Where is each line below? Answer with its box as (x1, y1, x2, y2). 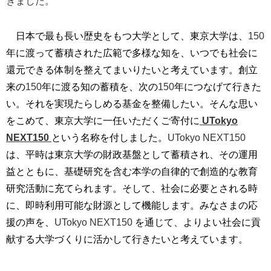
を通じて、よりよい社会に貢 (135, 217, 261, 227)
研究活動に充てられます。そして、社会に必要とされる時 (6, 183, 258, 194)
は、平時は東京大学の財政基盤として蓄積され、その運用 (6, 149, 258, 160)
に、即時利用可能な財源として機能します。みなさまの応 (6, 200, 258, 211)
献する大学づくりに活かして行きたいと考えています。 (6, 233, 248, 244)
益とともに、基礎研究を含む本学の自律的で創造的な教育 (6, 166, 258, 177)
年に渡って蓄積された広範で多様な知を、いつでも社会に (6, 47, 258, 58)
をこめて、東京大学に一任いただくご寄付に (6, 115, 200, 126)
